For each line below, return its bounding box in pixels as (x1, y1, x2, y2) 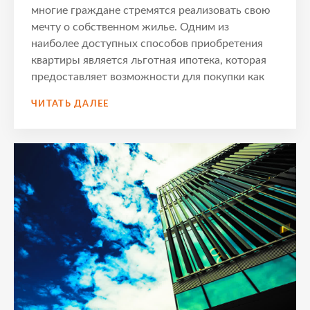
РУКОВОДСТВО (108, 110, 190, 120)
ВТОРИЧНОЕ (108, 207, 174, 217)
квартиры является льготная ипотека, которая (31, 55, 266, 66)
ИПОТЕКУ (108, 179, 158, 189)
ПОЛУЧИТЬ (108, 152, 167, 161)
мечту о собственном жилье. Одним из (31, 21, 229, 33)
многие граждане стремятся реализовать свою (31, 5, 271, 17)
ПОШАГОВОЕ (108, 96, 179, 106)
